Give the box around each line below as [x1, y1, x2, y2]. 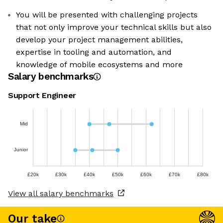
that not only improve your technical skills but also [16, 22, 212, 32]
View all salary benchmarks [8, 189, 113, 199]
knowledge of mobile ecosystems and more [16, 60, 183, 70]
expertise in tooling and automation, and [16, 47, 172, 57]
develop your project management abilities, [16, 35, 183, 45]
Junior [13, 147, 28, 153]
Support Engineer [8, 91, 76, 101]
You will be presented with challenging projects [16, 10, 198, 20]
